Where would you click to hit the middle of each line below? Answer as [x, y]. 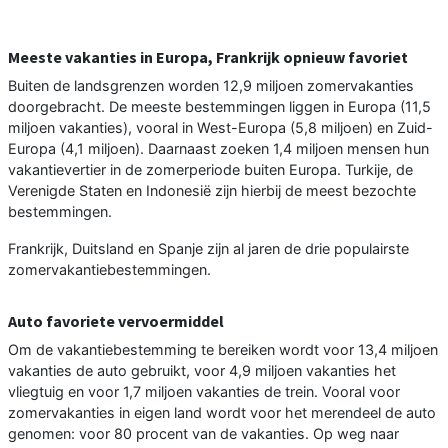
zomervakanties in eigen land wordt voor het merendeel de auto [222, 412]
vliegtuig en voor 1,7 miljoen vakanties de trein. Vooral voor [204, 391]
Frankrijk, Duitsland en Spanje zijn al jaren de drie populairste [208, 248]
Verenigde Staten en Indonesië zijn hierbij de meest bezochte [212, 190]
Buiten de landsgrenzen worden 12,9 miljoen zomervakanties [211, 85]
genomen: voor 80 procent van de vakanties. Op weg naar [203, 433]
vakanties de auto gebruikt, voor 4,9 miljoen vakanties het [202, 370]
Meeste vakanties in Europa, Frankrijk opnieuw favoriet [208, 56]
